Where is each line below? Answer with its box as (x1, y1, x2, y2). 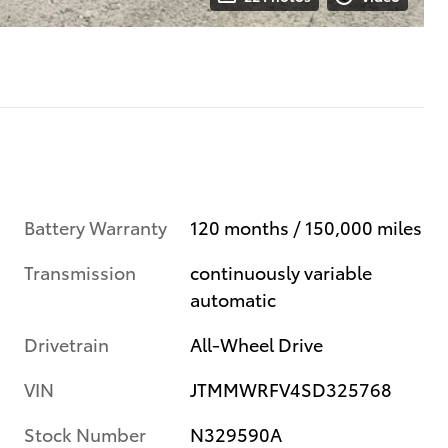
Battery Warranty (24, 213, 167, 239)
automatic (190, 285, 277, 311)
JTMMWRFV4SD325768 (190, 375, 393, 401)
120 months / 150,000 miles (190, 213, 423, 239)
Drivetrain (24, 330, 109, 356)
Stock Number (24, 420, 146, 446)
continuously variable (190, 258, 373, 284)
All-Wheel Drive (190, 330, 324, 356)
